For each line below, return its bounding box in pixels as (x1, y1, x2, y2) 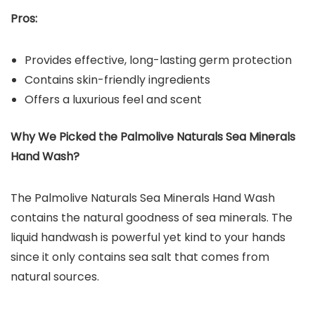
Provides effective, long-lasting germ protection (25, 52, 292, 69)
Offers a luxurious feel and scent (25, 91, 202, 108)
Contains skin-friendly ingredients (25, 72, 210, 89)
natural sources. (11, 269, 99, 285)
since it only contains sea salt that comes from (11, 249, 269, 266)
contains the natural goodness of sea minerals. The (11, 210, 292, 226)
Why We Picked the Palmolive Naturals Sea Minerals (11, 129, 295, 146)
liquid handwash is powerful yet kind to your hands (11, 229, 285, 246)
